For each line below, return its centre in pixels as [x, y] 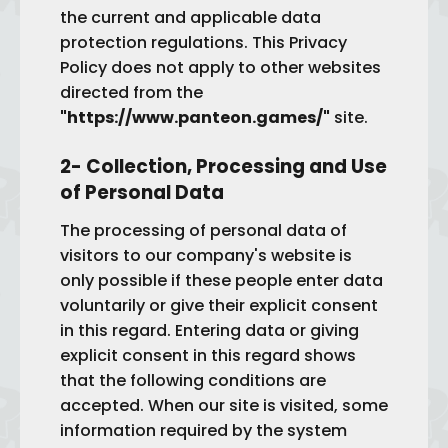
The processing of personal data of [203, 230]
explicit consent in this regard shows [208, 355]
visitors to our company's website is [206, 255]
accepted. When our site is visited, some [224, 405]
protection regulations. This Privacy [203, 42]
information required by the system [203, 430]
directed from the [131, 92]
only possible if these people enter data [221, 280]
